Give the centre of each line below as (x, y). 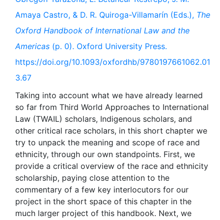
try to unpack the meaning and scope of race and (108, 142)
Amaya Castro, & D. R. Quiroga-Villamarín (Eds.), (106, 15)
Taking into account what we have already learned (109, 95)
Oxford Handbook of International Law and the (102, 30)
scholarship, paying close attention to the (92, 178)
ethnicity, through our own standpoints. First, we (105, 154)
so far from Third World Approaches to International (112, 107)
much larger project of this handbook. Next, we (103, 213)
